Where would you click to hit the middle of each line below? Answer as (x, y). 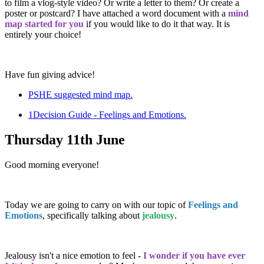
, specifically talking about (92, 216)
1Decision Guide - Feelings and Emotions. (107, 115)
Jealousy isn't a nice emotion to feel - (74, 256)
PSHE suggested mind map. (80, 95)
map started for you (44, 24)
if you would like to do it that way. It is (157, 24)
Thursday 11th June (65, 140)
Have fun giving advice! (50, 75)
